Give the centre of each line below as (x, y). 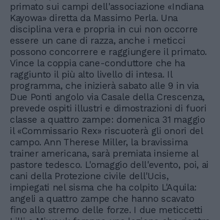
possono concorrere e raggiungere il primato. (108, 52)
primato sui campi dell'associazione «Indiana (107, 7)
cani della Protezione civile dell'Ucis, (89, 176)
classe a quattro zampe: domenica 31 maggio (108, 120)
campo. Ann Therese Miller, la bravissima (99, 142)
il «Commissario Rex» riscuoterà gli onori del (106, 131)
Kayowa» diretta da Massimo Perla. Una (94, 18)
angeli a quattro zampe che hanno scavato (102, 199)
